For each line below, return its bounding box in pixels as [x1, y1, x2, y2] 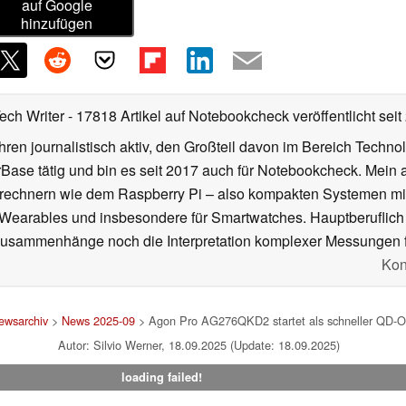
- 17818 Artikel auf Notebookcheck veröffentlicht [68, 105, 375, 127]
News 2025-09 [62, 312, 135, 330]
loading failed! [121, 369, 202, 386]
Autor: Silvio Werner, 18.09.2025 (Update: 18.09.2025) [57, 336, 340, 354]
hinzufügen [21, 13, 93, 34]
